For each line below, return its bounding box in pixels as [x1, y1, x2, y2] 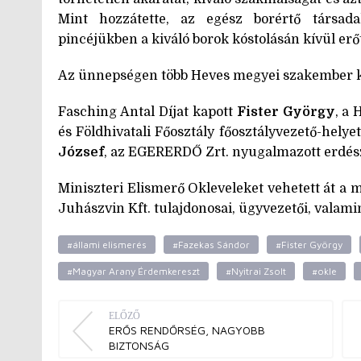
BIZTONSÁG [109, 338, 169, 352]
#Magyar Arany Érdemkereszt [67, 264, 200, 277]
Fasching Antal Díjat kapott [58, 104, 237, 119]
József [58, 144, 104, 160]
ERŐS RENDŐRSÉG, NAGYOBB [109, 322, 265, 337]
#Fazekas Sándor [172, 238, 250, 251]
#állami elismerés [67, 238, 147, 251]
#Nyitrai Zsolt [226, 264, 286, 277]
